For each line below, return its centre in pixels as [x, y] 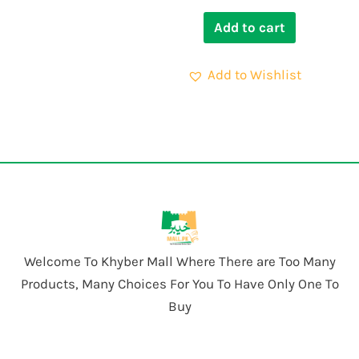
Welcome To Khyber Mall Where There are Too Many [179, 261]
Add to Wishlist [254, 75]
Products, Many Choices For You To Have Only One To [179, 283]
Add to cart [250, 28]
